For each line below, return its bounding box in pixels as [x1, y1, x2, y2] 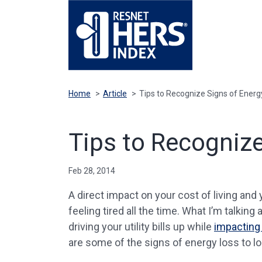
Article [103, 89, 127, 98]
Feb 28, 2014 [68, 166, 115, 175]
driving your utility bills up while [68, 220, 214, 233]
